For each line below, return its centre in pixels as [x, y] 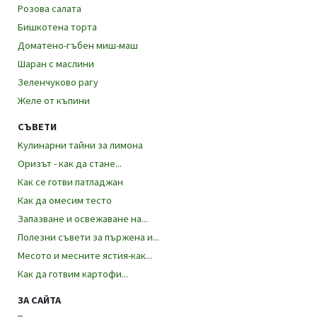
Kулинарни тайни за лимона [80, 145]
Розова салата [50, 8]
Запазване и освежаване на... [83, 218]
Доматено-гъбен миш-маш [78, 45]
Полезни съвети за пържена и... [88, 237]
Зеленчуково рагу [58, 82]
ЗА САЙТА [39, 300]
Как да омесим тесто [65, 200]
